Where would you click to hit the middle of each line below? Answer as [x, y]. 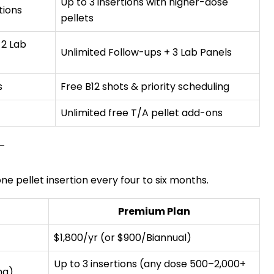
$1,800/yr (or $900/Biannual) [123, 238]
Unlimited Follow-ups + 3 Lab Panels [146, 52]
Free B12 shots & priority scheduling [145, 87]
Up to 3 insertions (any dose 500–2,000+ [150, 264]
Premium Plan [154, 211]
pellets [77, 18]
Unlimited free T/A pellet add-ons [142, 113]
